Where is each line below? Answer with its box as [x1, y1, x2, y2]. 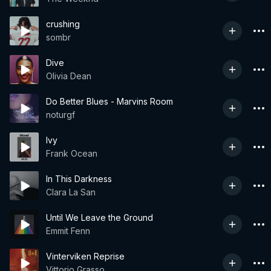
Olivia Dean [46, 71, 91, 81]
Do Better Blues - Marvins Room [46, 96, 173, 106]
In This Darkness [46, 174, 112, 184]
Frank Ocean [46, 148, 97, 158]
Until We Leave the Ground [46, 212, 153, 223]
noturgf [46, 109, 75, 120]
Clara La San [46, 187, 96, 197]
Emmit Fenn [46, 226, 90, 236]
